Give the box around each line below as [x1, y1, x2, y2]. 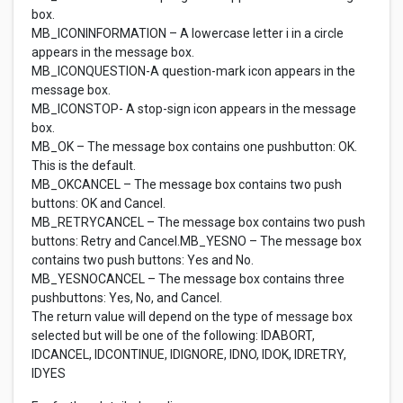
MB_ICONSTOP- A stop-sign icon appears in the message [31, 102, 356, 116]
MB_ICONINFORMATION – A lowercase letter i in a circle [31, 26, 344, 40]
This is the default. [31, 158, 136, 173]
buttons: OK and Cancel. [31, 196, 166, 210]
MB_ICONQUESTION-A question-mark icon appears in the [31, 64, 355, 78]
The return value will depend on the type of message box [31, 309, 353, 324]
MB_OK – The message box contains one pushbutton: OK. [31, 139, 357, 154]
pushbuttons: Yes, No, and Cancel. [31, 291, 222, 305]
